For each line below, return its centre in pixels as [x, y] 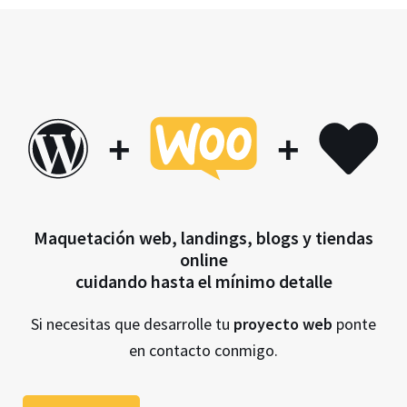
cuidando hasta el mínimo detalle [203, 281]
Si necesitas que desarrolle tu [132, 324]
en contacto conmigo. [203, 350]
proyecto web [283, 324]
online [203, 259]
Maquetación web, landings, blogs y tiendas [203, 238]
